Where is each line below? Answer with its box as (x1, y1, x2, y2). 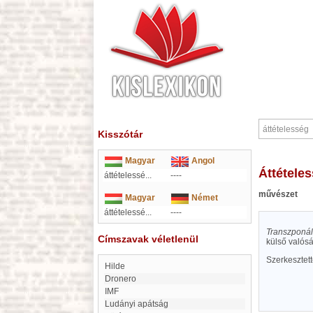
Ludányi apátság (110, 299, 168, 309)
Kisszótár (98, 129, 143, 140)
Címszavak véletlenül (98, 233, 198, 245)
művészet (259, 189, 298, 199)
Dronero (111, 274, 136, 284)
